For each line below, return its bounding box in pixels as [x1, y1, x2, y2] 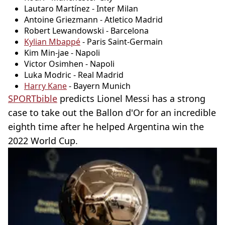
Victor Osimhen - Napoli [24, 58, 115, 69]
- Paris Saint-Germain [80, 36, 163, 47]
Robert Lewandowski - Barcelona [24, 25, 149, 36]
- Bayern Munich [67, 80, 131, 91]
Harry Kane [24, 80, 67, 91]
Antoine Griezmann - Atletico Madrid [24, 14, 163, 25]
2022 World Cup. [8, 134, 78, 147]
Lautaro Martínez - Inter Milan [24, 3, 138, 14]
